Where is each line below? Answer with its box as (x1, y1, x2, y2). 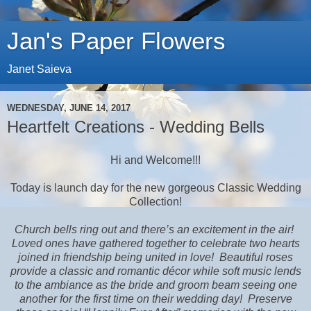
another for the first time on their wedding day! (19, 292, 242, 305)
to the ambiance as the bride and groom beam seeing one (14, 278, 297, 291)
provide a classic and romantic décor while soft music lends (10, 264, 301, 277)
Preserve (247, 292, 292, 305)
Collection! (129, 195, 182, 208)
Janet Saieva (7, 63, 72, 75)
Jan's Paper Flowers (7, 28, 226, 54)
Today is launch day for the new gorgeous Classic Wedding (10, 181, 301, 194)
